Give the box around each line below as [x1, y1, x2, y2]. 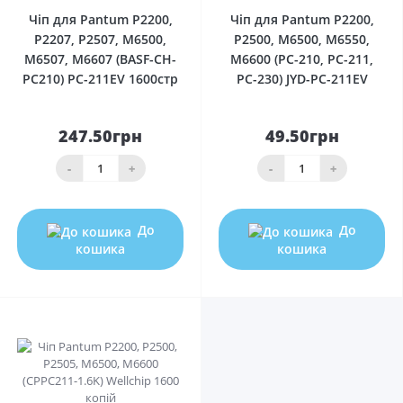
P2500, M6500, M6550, [234, 31, 370, 49]
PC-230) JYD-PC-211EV [236, 70, 368, 88]
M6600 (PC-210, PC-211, [230, 50, 373, 68]
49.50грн [264, 125, 339, 148]
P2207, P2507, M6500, [34, 31, 166, 49]
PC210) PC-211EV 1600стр [22, 70, 178, 88]
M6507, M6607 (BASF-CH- [24, 50, 176, 68]
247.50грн [58, 125, 142, 148]
